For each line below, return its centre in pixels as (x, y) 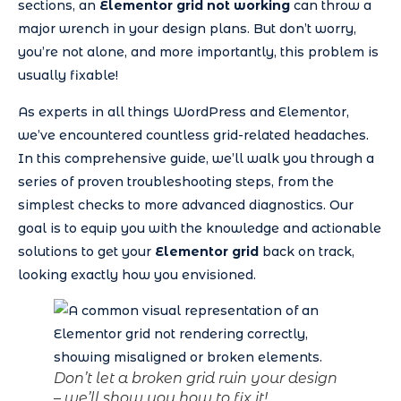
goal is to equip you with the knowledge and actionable (200, 228)
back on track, (307, 251)
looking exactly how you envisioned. (137, 274)
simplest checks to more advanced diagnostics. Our (186, 205)
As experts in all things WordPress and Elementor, (183, 111)
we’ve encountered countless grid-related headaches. (193, 135)
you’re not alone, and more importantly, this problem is (198, 52)
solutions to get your (86, 251)
